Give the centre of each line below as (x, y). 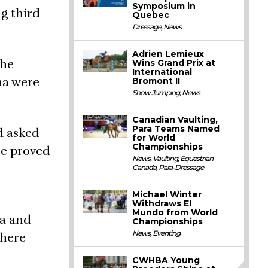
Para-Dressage (181, 167)
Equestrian (197, 158)
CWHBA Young (166, 260)
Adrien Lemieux (168, 54)
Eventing (167, 233)
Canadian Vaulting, (175, 120)
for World (154, 138)
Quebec (151, 15)
